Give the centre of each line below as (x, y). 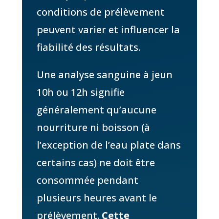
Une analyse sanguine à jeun (104, 74)
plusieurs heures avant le (97, 197)
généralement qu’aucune (96, 109)
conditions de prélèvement (100, 12)
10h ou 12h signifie (80, 92)
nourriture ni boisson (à (93, 127)
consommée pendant (87, 180)
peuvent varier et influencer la (108, 29)
